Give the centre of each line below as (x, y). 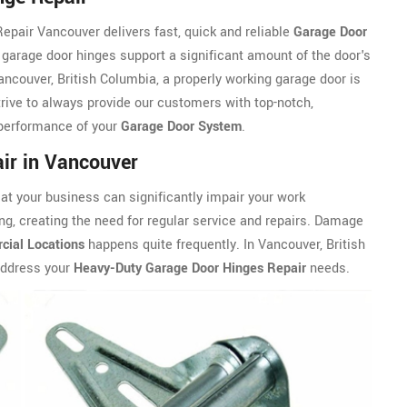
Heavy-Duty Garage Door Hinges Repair (190, 268)
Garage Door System (181, 126)
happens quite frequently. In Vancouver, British (225, 244)
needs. (328, 268)
